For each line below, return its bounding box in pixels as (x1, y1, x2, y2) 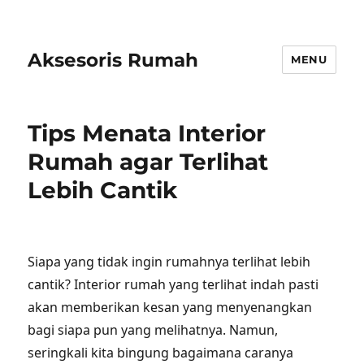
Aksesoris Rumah (28, 48, 199, 71)
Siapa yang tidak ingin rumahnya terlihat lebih (28, 253, 311, 271)
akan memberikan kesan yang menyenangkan (28, 298, 313, 316)
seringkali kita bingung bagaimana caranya (28, 344, 294, 362)
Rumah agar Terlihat (28, 148, 269, 175)
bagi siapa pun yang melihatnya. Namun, (28, 321, 279, 339)
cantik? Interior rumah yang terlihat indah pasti (28, 275, 319, 293)
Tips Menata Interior (28, 119, 266, 147)
